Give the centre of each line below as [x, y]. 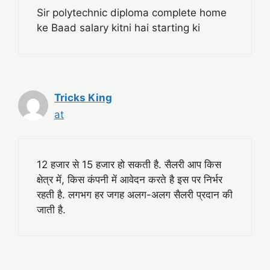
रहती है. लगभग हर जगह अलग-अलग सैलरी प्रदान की [135, 195]
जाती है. [51, 210]
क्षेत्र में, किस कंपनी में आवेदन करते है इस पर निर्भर [130, 180]
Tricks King [83, 97]
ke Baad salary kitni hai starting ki [118, 27]
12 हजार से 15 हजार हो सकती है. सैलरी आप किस [129, 165]
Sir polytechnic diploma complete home [132, 12]
